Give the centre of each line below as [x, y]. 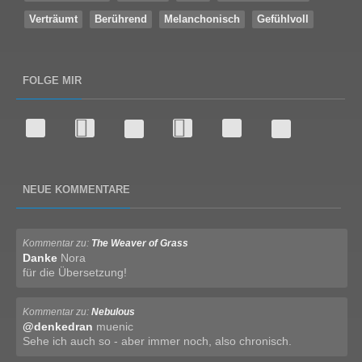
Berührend [121, 19]
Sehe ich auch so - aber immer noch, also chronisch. [157, 341]
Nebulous [113, 312]
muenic [115, 327]
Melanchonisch [202, 19]
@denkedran [58, 327]
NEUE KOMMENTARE [73, 190]
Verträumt [54, 19]
